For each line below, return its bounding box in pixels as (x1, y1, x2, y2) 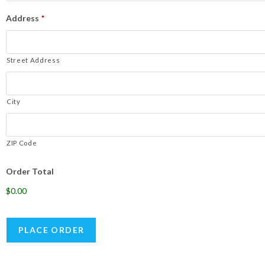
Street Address (7, 56, 60, 64)
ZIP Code (7, 139, 37, 147)
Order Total (6, 166, 54, 176)
